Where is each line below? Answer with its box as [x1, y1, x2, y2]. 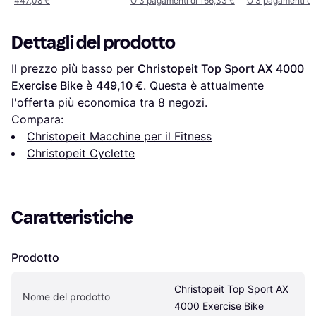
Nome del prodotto [23, 290, 110, 303]
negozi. [165, 95, 207, 109]
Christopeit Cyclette [27, 145, 135, 160]
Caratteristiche [11, 206, 133, 229]
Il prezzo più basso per [11, 61, 138, 75]
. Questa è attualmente [143, 78, 264, 92]
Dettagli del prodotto [11, 31, 176, 54]
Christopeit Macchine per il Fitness [27, 128, 212, 143]
